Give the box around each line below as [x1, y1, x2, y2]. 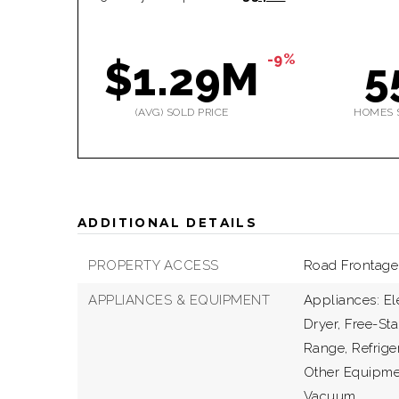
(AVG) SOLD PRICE [134, 106, 229, 118]
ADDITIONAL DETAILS [77, 216, 258, 230]
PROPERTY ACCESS [88, 257, 219, 273]
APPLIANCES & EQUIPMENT [88, 292, 270, 308]
